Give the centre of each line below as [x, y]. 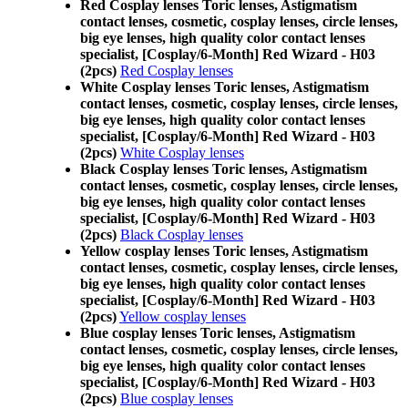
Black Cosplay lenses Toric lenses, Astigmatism [224, 169]
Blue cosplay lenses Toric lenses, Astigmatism [218, 333]
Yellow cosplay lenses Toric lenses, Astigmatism [224, 251]
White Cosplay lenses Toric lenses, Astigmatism [224, 87]
